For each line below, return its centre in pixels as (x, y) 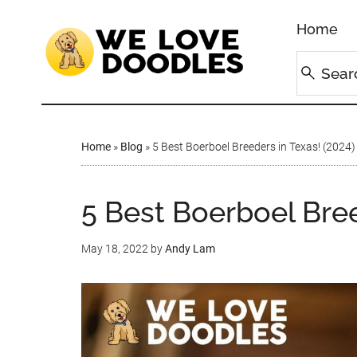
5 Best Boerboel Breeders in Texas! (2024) (254, 147)
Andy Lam (190, 249)
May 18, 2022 (115, 249)
